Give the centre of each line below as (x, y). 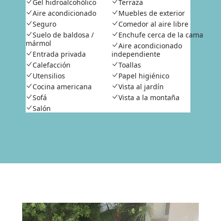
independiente (137, 54)
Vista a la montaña (149, 98)
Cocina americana (62, 87)
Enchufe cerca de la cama (161, 35)
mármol (38, 43)
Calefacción (51, 65)
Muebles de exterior (151, 13)
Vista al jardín (141, 87)
